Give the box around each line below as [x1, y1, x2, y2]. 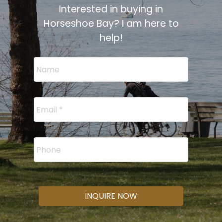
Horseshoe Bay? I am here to [43, 17, 179, 31]
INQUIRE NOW [84, 190, 137, 202]
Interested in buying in [59, 2, 163, 16]
